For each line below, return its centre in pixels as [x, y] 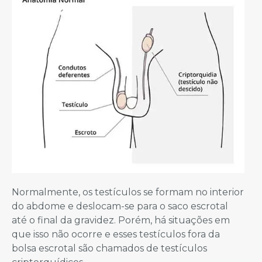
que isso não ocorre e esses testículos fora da [116, 235]
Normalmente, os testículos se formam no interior [128, 192]
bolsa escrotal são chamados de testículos [109, 249]
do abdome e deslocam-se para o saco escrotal [120, 206]
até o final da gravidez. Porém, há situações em [121, 220]
